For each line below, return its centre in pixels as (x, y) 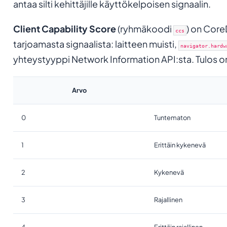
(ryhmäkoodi (144, 28)
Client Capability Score (64, 28)
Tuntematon (172, 117)
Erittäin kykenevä (180, 145)
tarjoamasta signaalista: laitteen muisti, (96, 44)
